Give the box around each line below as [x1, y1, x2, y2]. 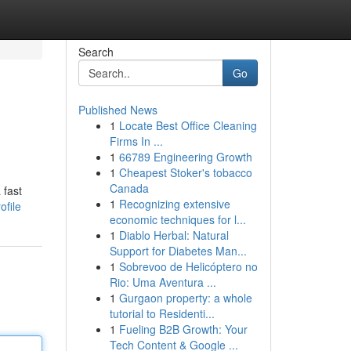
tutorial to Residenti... [109, 306, 215, 321]
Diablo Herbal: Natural [118, 227, 229, 243]
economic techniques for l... [109, 212, 246, 227]
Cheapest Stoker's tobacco [118, 165, 252, 180]
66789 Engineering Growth [118, 149, 252, 165]
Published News [78, 102, 157, 118]
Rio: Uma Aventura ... [109, 274, 216, 290]
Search [78, 44, 114, 60]
